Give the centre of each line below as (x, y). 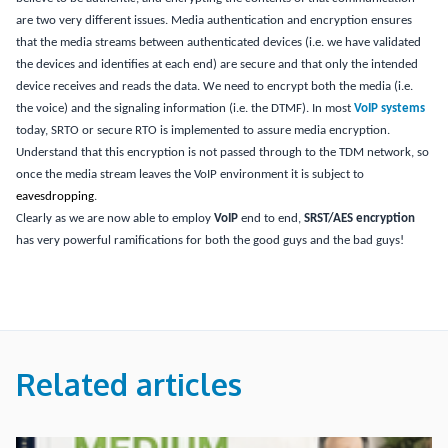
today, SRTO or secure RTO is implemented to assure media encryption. (203, 130)
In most (333, 108)
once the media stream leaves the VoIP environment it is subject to (190, 174)
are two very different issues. (92, 20)
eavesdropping (55, 196)
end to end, (271, 218)
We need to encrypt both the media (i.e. (308, 86)
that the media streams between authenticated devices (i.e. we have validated (218, 42)
